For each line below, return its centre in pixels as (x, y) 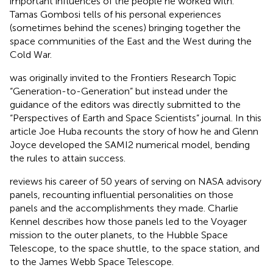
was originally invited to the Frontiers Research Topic (123, 77)
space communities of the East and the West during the (131, 41)
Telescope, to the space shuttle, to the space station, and (135, 248)
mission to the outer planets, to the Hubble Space (119, 235)
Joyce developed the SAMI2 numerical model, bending (130, 144)
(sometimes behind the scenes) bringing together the (125, 27)
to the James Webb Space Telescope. (92, 261)
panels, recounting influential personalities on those (122, 194)
